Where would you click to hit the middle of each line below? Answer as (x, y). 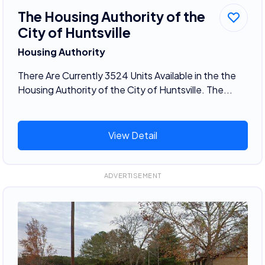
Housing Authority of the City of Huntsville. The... (125, 89)
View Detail (132, 135)
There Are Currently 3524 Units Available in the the (127, 75)
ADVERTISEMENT (132, 176)
